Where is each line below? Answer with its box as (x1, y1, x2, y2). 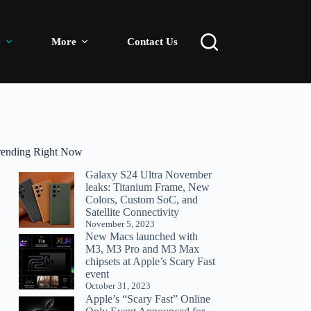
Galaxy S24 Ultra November (85, 168, 212, 180)
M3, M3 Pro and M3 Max (85, 243, 200, 255)
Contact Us (127, 35, 178, 47)
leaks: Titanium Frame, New (85, 180, 210, 193)
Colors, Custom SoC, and (85, 193, 199, 205)
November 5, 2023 (85, 218, 155, 229)
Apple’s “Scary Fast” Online (85, 292, 211, 305)
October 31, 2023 (85, 280, 151, 292)
